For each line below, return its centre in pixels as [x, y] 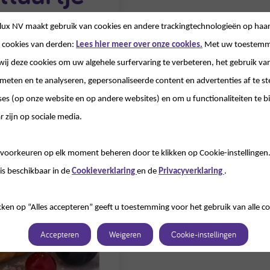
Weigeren [125, 234]
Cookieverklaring [104, 171]
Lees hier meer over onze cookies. [139, 45]
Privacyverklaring [191, 171]
